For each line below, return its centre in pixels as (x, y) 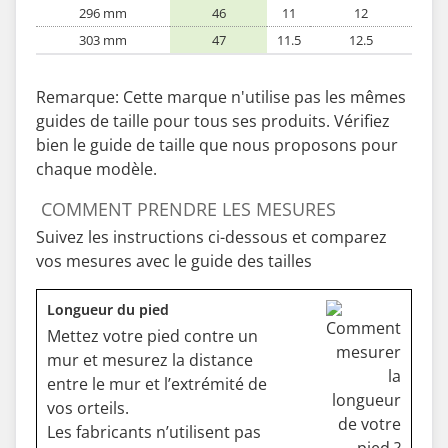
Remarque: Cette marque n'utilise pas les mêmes (221, 97)
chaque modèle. (96, 169)
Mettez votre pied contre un (152, 336)
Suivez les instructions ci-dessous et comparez (211, 237)
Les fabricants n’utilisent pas (154, 432)
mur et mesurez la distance (150, 360)
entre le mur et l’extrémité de (157, 384)
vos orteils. (88, 408)
